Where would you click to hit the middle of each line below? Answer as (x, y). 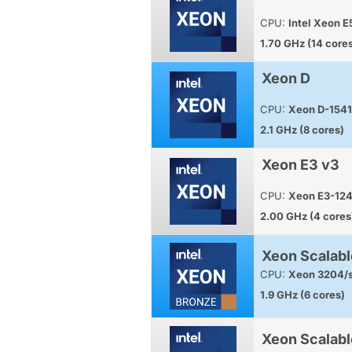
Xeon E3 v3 (301, 164)
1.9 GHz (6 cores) (302, 294)
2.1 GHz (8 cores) (302, 129)
